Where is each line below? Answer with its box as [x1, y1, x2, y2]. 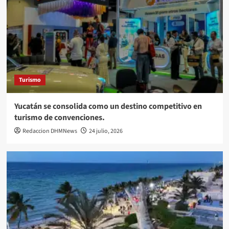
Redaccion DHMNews [22, 127, 77, 136]
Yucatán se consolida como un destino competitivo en [14, 101, 202, 112]
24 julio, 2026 [88, 127, 123, 136]
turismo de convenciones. [14, 112, 105, 124]
